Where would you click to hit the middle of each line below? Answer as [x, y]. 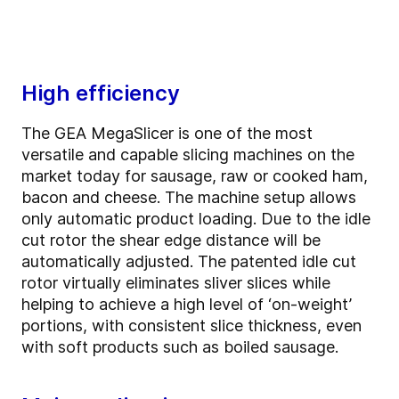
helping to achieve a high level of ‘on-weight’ [187, 304]
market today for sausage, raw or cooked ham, [195, 175]
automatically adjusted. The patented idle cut [189, 261]
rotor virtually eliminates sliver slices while [176, 282]
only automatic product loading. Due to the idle [196, 218]
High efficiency [101, 93]
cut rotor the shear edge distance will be [171, 240]
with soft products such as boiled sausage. [180, 346]
